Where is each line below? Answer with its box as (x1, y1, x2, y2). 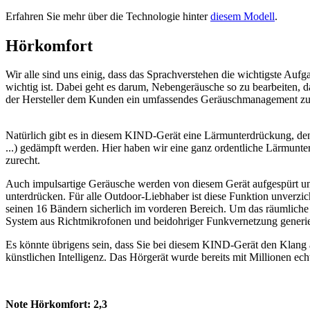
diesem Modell (210, 10, 275, 22)
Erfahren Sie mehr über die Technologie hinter (6, 10, 210, 22)
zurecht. (6, 154, 40, 167)
